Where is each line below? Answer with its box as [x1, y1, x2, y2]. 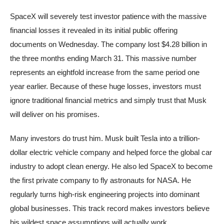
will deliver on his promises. [10, 110, 99, 119]
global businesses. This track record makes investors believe [10, 204, 209, 213]
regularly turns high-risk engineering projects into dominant [10, 190, 199, 199]
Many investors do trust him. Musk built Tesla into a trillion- [10, 134, 200, 143]
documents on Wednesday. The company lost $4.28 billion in [10, 40, 207, 49]
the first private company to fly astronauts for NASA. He [10, 176, 191, 185]
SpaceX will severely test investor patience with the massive [10, 12, 206, 21]
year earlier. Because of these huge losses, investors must [10, 82, 201, 91]
